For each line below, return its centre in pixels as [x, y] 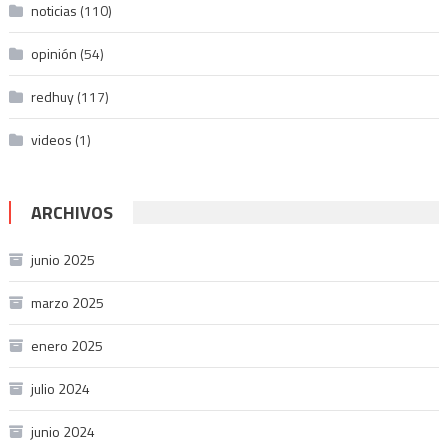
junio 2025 [62, 259]
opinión [53, 53]
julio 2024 [60, 388]
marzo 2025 [67, 302]
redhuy [52, 96]
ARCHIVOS [71, 212]
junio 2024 [62, 431]
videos [51, 139]
